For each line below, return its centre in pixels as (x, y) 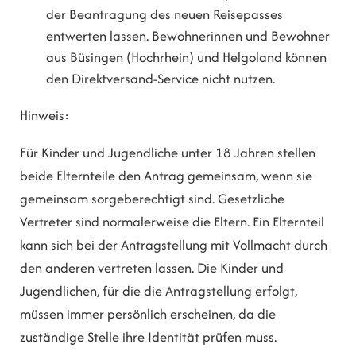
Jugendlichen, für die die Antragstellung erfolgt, (159, 291)
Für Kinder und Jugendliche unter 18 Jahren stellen (168, 153)
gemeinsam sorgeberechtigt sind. (117, 199)
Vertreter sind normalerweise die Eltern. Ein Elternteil (172, 222)
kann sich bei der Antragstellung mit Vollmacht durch (174, 245)
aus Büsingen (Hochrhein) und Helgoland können (187, 57)
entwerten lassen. (98, 35)
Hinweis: (44, 115)
